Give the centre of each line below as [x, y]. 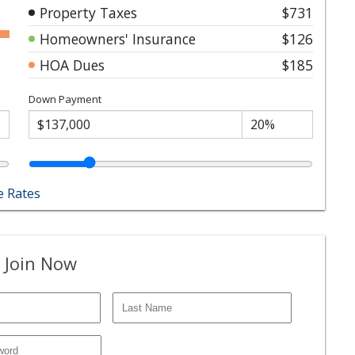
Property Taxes [88, 12]
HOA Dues [72, 65]
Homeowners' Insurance [118, 38]
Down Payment [65, 99]
